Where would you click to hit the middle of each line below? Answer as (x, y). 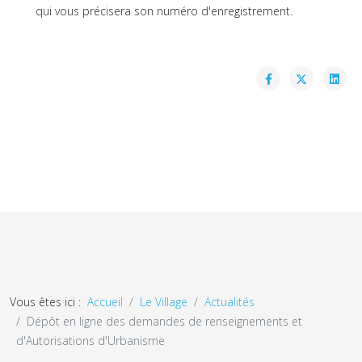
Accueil (105, 302)
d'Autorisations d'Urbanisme (90, 341)
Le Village (164, 302)
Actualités (229, 302)
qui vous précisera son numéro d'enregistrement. (164, 11)
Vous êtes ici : (48, 302)
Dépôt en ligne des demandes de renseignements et (164, 321)
